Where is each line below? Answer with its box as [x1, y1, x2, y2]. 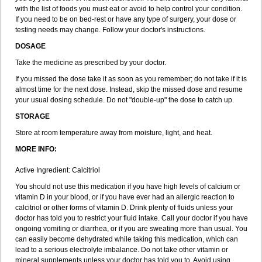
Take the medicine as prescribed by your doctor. [15, 58, 166, 67]
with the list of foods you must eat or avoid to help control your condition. [15, 5, 242, 13]
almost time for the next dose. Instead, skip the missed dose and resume [15, 85, 243, 94]
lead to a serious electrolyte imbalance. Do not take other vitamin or [15, 246, 228, 254]
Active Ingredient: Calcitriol [15, 166, 100, 174]
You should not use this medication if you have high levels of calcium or [15, 182, 240, 191]
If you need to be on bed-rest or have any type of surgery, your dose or [15, 15, 236, 23]
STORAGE [15, 112, 51, 120]
